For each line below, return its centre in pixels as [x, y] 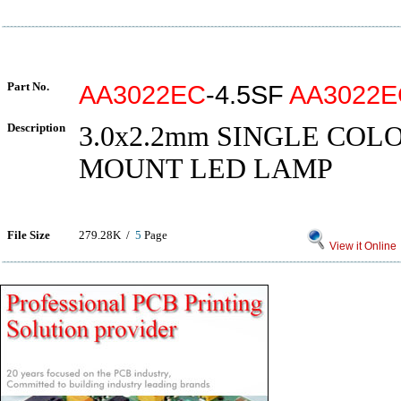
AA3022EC [142, 94]
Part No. [28, 86]
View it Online [361, 246]
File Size [29, 235]
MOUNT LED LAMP [206, 169]
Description [36, 128]
